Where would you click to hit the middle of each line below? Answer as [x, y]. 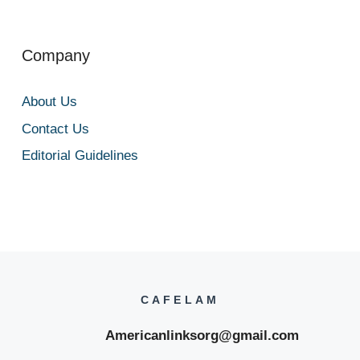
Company [55, 55]
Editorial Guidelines [80, 155]
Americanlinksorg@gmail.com [180, 335]
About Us [49, 102]
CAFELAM [180, 300]
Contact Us [55, 129]
